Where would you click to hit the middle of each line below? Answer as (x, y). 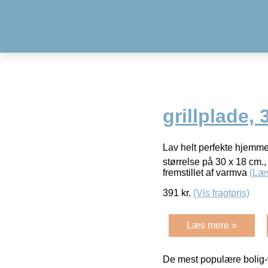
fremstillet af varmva (206, 172)
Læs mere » (212, 225)
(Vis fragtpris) (221, 193)
